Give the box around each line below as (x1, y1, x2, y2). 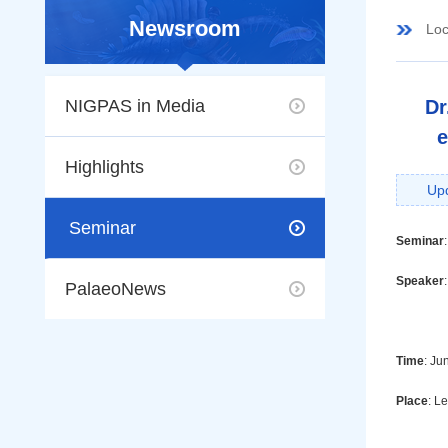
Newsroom (129, 16, 241, 41)
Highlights (65, 157, 144, 177)
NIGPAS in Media (65, 96, 205, 116)
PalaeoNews (65, 279, 166, 299)
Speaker (396, 274, 444, 288)
